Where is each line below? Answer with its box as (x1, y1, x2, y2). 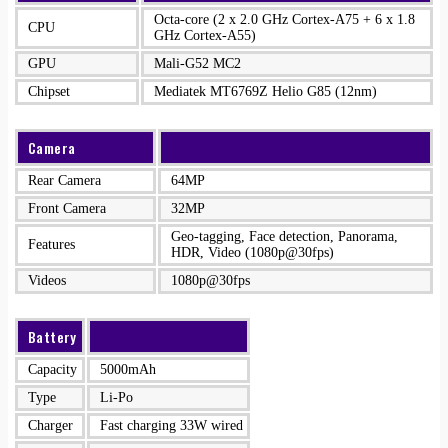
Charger (28, 418, 73, 433)
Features (28, 237, 75, 252)
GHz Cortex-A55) (154, 28, 256, 43)
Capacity (28, 362, 77, 377)
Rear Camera (28, 173, 101, 188)
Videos (28, 273, 66, 288)
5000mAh (100, 362, 156, 377)
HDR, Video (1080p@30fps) (171, 245, 334, 260)
